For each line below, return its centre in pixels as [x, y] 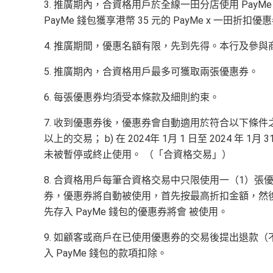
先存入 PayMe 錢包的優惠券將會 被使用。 [136, 211]
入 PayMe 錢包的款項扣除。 [105, 253]
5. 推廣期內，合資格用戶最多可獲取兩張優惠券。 [151, 71]
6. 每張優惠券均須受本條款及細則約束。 [132, 97]
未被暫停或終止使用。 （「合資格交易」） [138, 154]
